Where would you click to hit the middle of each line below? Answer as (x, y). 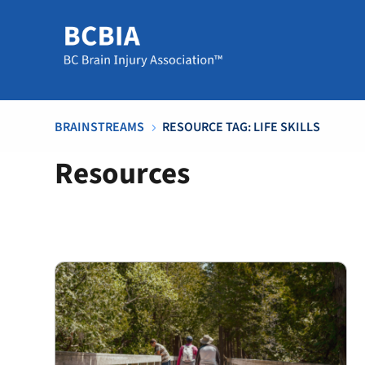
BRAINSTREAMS (100, 127)
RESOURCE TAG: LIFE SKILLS (242, 127)
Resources (123, 174)
